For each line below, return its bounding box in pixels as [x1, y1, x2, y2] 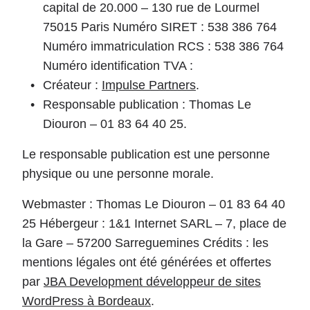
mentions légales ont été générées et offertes [22, 255, 271, 269]
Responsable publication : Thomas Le [43, 98, 251, 111]
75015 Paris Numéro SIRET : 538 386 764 [43, 20, 277, 34]
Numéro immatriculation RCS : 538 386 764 [43, 39, 284, 53]
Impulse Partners [102, 78, 196, 92]
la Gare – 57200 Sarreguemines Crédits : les [22, 236, 268, 250]
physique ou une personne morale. [22, 167, 214, 181]
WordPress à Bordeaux [22, 294, 151, 308]
